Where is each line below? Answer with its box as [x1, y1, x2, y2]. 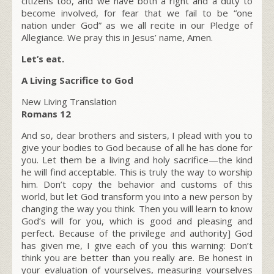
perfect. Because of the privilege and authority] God [21, 226, 253, 239]
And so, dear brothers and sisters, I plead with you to [21, 128, 253, 141]
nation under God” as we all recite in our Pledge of [21, 18, 253, 31]
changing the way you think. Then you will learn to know [21, 202, 253, 215]
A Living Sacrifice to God [21, 73, 133, 86]
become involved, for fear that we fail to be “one [21, 6, 253, 19]
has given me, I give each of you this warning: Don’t [21, 239, 253, 251]
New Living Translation [21, 95, 117, 108]
